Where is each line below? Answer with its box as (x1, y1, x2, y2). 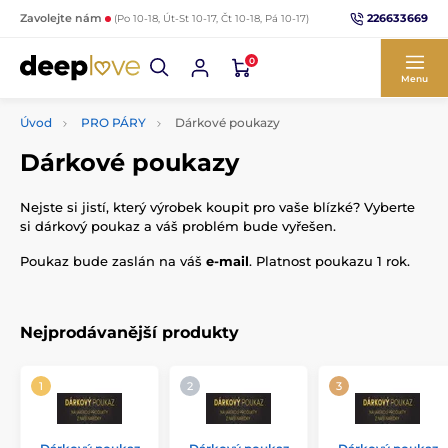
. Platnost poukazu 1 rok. (249, 253, 410, 269)
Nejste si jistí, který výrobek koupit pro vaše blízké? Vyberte (20, 199, 415, 215)
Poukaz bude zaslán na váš (20, 253, 206, 269)
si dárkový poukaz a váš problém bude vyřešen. (20, 218, 336, 234)
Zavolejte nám (20, 11, 105, 25)
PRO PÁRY (81, 115, 146, 130)
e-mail (206, 253, 249, 269)
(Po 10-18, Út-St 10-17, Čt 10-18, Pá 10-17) (114, 12, 309, 25)
